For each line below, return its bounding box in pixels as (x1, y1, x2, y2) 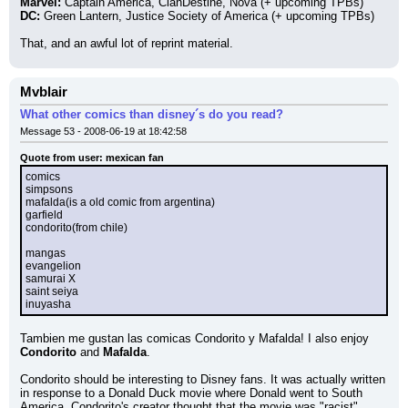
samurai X (25, 272, 76, 285)
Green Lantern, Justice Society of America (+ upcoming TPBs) (40, 9, 374, 23)
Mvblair (20, 85, 67, 99)
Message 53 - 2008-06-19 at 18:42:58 (20, 126, 187, 137)
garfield (25, 209, 63, 221)
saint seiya (25, 285, 78, 298)
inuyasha (25, 298, 71, 311)
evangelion (25, 260, 81, 272)
